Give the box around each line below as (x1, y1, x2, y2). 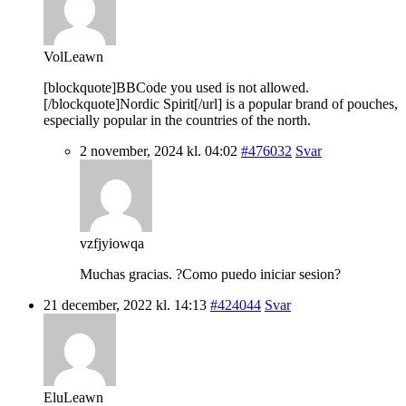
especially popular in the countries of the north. (43, 111, 311, 128)
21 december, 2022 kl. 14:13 (43, 296, 207, 313)
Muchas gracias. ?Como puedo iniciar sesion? (80, 266, 341, 282)
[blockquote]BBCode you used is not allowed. (43, 79, 309, 95)
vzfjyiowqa (80, 235, 144, 251)
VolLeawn (43, 48, 103, 64)
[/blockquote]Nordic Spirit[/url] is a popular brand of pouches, (43, 95, 398, 111)
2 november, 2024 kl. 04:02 (80, 142, 237, 159)
